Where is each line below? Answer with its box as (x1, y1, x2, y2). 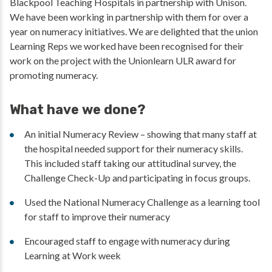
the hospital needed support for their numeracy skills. (24, 143, 243, 155)
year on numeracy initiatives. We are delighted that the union (10, 25, 258, 38)
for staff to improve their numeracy (24, 211, 170, 223)
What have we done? (10, 101, 146, 118)
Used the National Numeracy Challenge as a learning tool (24, 196, 260, 208)
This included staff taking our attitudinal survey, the (24, 157, 236, 169)
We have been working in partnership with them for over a (10, 11, 248, 23)
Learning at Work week (24, 250, 121, 262)
